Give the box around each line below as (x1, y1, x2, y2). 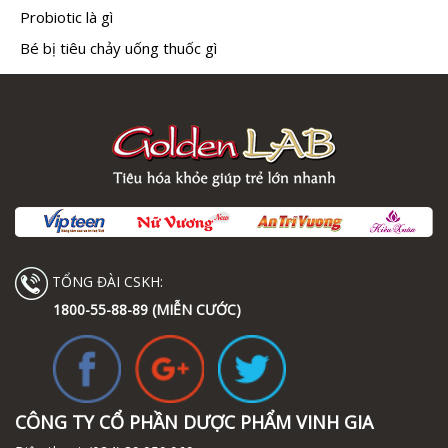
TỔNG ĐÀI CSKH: (48, 272, 163, 292)
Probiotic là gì (20, 6, 113, 27)
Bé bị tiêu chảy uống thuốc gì (20, 37, 217, 58)
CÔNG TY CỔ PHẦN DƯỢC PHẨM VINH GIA (15, 410, 373, 435)
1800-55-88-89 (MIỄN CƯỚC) (53, 299, 241, 319)
